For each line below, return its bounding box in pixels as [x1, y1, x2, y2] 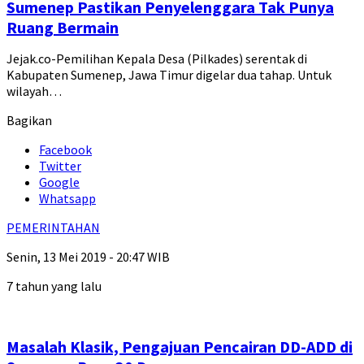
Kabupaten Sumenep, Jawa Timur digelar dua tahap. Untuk [6, 67, 331, 84]
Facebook [39, 141, 92, 158]
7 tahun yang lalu [6, 278, 102, 295]
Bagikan [6, 112, 52, 129]
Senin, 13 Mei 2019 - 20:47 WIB [6, 249, 170, 266]
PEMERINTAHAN [6, 219, 100, 236]
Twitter [39, 158, 81, 175]
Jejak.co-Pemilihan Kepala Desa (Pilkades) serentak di [6, 50, 307, 67]
